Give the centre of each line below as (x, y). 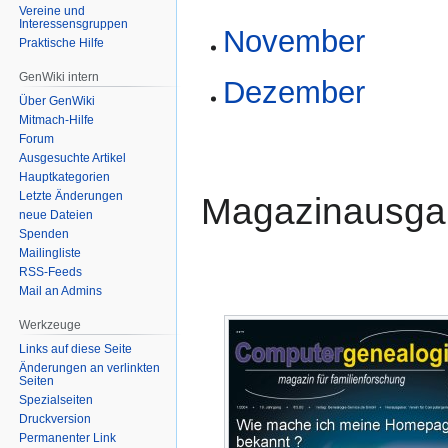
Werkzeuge (50, 324)
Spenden (44, 233)
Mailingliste (50, 252)
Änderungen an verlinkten (90, 367)
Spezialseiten (56, 399)
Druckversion (55, 418)
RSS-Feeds (51, 271)
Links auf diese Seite (76, 348)
